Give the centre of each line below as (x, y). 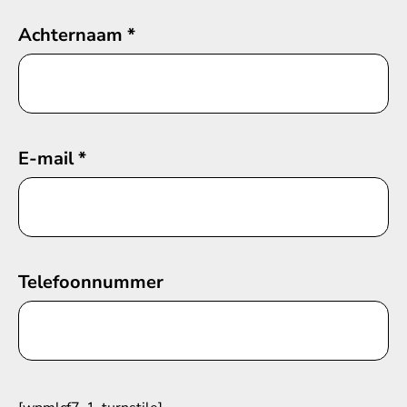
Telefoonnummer (91, 282)
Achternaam (73, 35)
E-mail (48, 159)
